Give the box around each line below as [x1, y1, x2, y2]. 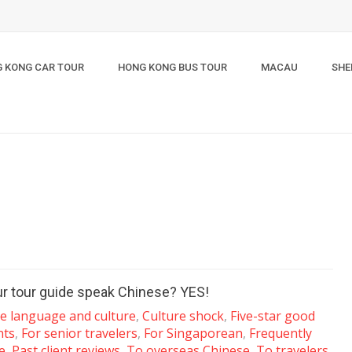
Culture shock [142, 307, 224, 324]
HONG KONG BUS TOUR [118, 61, 227, 73]
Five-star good [230, 307, 315, 324]
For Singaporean [144, 324, 243, 342]
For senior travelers [21, 324, 137, 342]
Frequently [249, 324, 312, 342]
